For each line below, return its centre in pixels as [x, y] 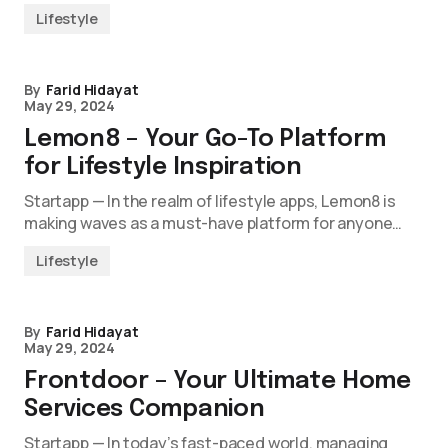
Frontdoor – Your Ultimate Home [217, 381]
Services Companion [144, 409]
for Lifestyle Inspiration [163, 167]
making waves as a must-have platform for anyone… [213, 223]
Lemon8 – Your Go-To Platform [205, 139]
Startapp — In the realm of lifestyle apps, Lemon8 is [210, 201]
